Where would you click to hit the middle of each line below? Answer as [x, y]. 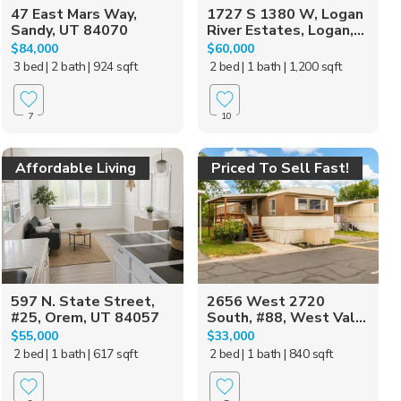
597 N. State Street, [83, 301]
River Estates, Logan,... [285, 30]
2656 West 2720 [265, 301]
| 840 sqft [308, 354]
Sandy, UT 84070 [70, 30]
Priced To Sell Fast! [280, 168]
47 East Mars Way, [74, 14]
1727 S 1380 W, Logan [285, 14]
